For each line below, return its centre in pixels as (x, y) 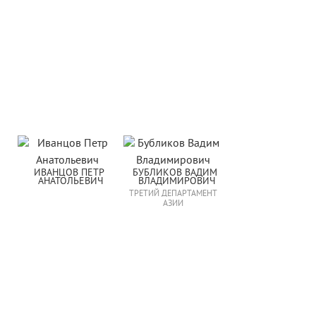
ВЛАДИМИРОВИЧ (176, 182)
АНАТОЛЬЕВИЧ (71, 182)
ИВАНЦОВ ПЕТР (69, 173)
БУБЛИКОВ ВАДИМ (175, 173)
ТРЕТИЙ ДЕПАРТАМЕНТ (173, 194)
